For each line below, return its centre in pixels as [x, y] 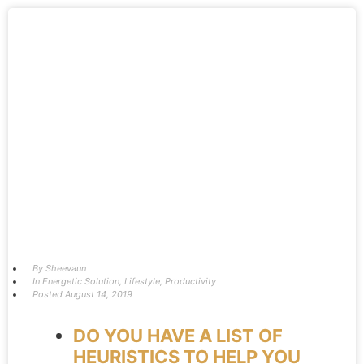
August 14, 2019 [99, 294]
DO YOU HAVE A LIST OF [178, 336]
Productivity [191, 281]
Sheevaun [65, 268]
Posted [48, 294]
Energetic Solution [81, 281]
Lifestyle [142, 281]
